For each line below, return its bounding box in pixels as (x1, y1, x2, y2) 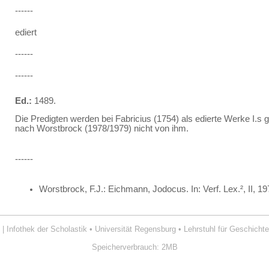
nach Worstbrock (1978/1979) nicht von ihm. (14, 124, 189, 134)
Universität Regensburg (94, 224, 176, 234)
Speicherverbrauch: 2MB (91, 242, 178, 252)
